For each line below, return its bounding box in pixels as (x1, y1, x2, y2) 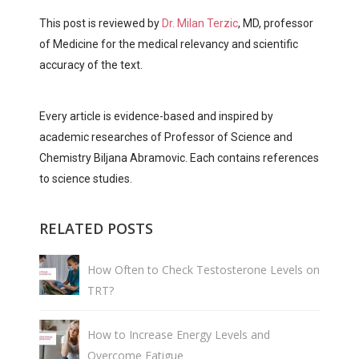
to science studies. (39, 172, 132, 186)
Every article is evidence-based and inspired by (39, 110, 273, 123)
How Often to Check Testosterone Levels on (87, 261, 320, 277)
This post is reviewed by (39, 17, 162, 30)
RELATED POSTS (39, 219, 153, 239)
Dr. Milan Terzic (162, 17, 238, 30)
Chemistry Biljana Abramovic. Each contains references (39, 151, 319, 165)
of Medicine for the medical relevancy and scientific (39, 38, 298, 51)
